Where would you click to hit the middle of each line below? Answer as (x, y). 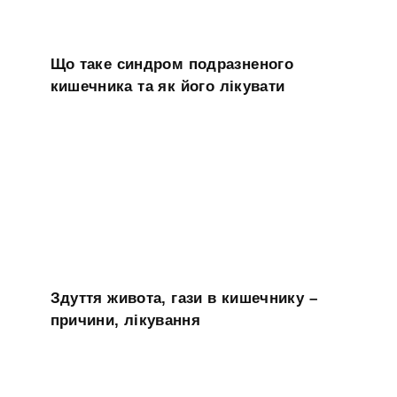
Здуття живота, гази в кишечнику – (184, 298)
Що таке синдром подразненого (171, 64)
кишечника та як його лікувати (167, 86)
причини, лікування (125, 320)
